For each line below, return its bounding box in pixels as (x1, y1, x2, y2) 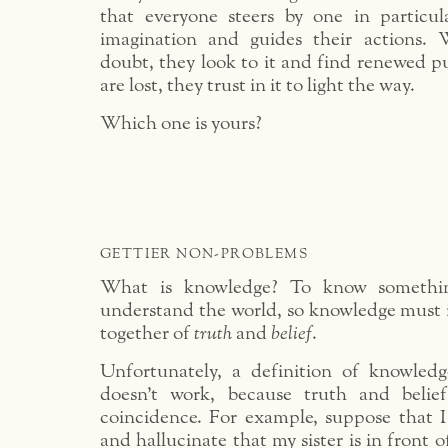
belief (271, 324, 312, 343)
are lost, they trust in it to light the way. (100, 76, 415, 95)
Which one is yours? (100, 114, 262, 133)
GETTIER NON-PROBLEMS (100, 247, 308, 261)
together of (100, 324, 194, 343)
